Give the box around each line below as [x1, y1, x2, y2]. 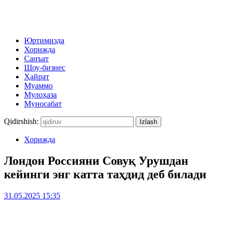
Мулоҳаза [24, 90, 57, 99]
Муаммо [24, 81, 53, 90]
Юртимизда [24, 36, 64, 45]
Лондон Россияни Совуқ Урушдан [4, 154, 188, 167]
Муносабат [24, 99, 62, 108]
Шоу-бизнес [24, 63, 65, 72]
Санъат [24, 54, 49, 63]
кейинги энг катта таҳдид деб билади [4, 167, 206, 181]
